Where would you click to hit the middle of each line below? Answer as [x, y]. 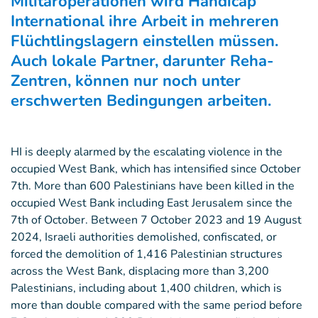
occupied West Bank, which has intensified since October [156, 169]
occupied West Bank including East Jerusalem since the [152, 203]
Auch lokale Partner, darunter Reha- [142, 61]
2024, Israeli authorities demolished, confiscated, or [144, 237]
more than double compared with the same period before [157, 305]
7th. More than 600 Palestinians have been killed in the [153, 186]
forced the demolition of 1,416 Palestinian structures [147, 254]
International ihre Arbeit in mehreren [145, 21]
